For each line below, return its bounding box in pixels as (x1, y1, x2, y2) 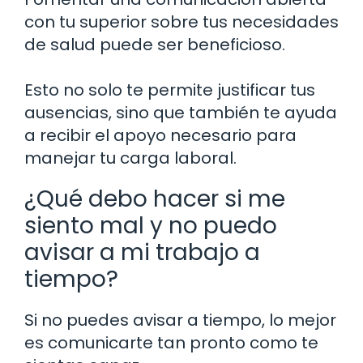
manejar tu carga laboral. (24, 147, 237, 170)
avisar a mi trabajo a (24, 237, 260, 269)
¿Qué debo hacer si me (24, 183, 285, 216)
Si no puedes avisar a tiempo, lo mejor (24, 309, 336, 332)
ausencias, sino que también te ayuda (24, 101, 337, 125)
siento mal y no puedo (24, 210, 277, 242)
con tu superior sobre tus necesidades (24, 11, 339, 34)
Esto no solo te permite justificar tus (24, 79, 315, 102)
